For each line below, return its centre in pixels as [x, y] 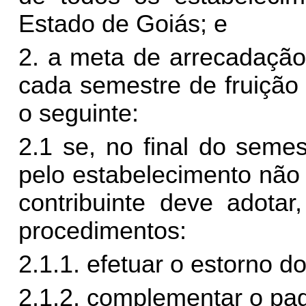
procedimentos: [102, 231]
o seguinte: [78, 113]
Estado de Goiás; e [123, 24]
